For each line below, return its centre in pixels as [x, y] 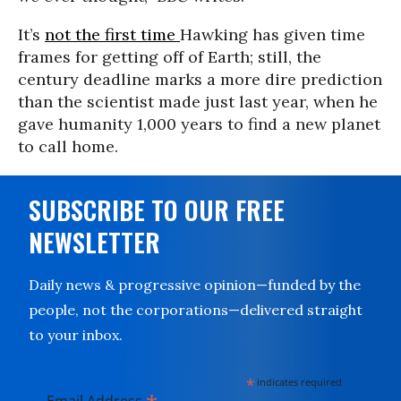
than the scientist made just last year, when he [198, 102]
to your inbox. [76, 335]
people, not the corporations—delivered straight [196, 310]
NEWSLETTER [94, 242]
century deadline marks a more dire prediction [200, 79]
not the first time [112, 34]
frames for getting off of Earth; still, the [170, 57]
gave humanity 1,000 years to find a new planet [199, 124]
